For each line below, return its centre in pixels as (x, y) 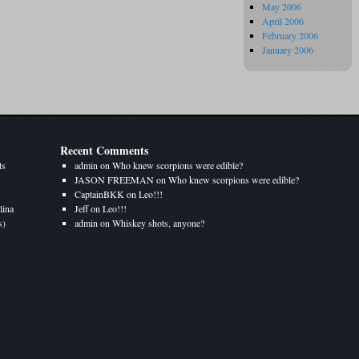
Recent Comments (104, 150)
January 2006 (288, 50)
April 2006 (283, 21)
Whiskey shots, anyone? (158, 223)
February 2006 (290, 35)
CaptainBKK (99, 194)
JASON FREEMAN (114, 179)
